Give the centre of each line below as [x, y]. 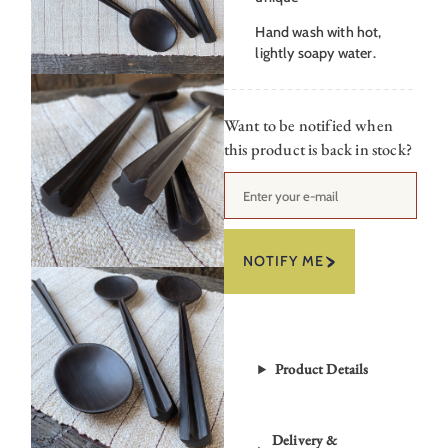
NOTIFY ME [284, 261]
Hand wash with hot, [318, 32]
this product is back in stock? [318, 150]
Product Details [322, 369]
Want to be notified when [308, 126]
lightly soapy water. [315, 53]
